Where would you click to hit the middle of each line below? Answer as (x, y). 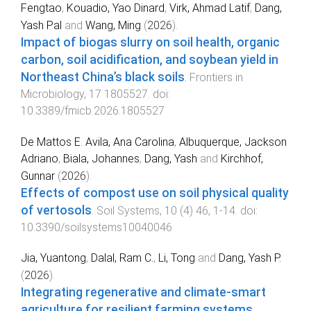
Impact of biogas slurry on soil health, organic (150, 42)
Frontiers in (216, 77)
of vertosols (56, 210)
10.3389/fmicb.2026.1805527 (93, 110)
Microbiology (52, 94)
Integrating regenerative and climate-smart (143, 293)
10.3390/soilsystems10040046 (96, 227)
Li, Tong (177, 258)
